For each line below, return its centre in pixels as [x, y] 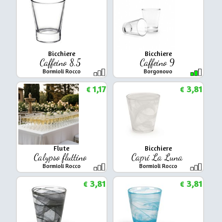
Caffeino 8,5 [62, 62]
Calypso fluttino [62, 157]
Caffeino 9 [158, 62]
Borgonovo [158, 71]
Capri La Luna [158, 157]
